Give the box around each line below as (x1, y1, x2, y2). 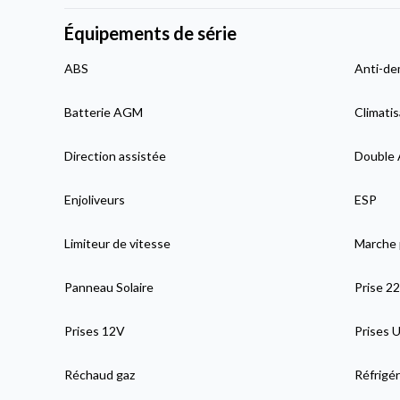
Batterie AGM (64, 104, 144, 120)
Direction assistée (64, 147, 167, 163)
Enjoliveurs (64, 191, 126, 207)
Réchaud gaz (64, 366, 136, 382)
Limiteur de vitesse (64, 235, 171, 251)
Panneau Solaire (64, 279, 154, 295)
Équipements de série (64, 21, 237, 44)
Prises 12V (64, 322, 126, 338)
